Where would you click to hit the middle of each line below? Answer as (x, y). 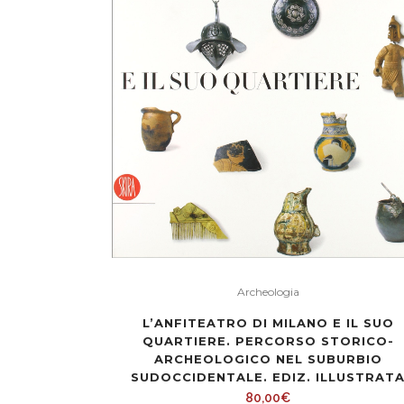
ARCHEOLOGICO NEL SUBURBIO (268, 359)
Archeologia (268, 292)
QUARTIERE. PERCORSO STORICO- (268, 341)
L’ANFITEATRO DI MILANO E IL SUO (268, 323)
